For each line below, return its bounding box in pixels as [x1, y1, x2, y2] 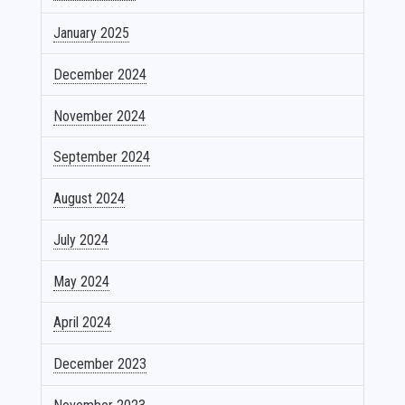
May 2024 [53, 272, 110, 290]
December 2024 [53, 65, 147, 83]
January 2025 [53, 24, 130, 42]
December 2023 [53, 355, 147, 373]
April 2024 [53, 314, 112, 332]
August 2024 [53, 190, 126, 208]
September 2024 [53, 148, 151, 166]
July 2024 [53, 231, 109, 249]
